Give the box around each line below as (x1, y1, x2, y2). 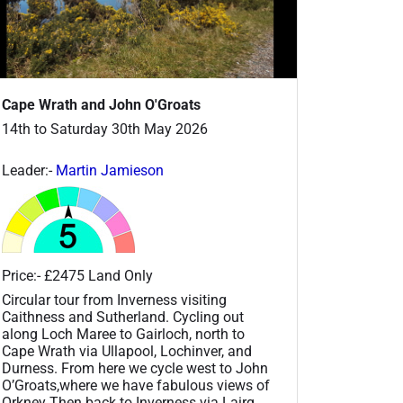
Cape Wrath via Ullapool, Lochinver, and (2, 342, 252, 360)
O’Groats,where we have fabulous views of (2, 376, 270, 394)
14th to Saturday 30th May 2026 (2, 120, 208, 138)
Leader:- (2, 161, 56, 179)
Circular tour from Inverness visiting (2, 291, 227, 309)
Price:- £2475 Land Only (2, 266, 153, 284)
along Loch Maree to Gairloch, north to (2, 325, 245, 343)
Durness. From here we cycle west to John (2, 359, 268, 377)
